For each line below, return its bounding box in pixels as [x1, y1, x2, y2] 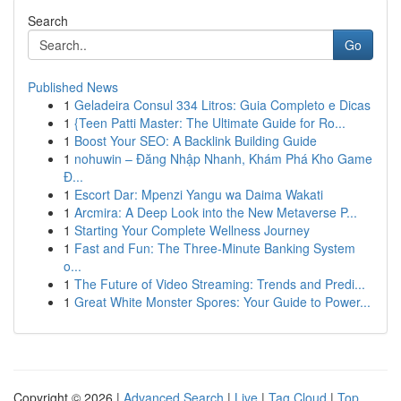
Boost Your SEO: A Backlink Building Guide [74, 132, 317, 149]
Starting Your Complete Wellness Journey [74, 221, 310, 239]
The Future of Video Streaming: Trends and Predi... [74, 275, 365, 293]
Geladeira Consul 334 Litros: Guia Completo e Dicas [74, 96, 371, 114]
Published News [28, 78, 118, 96]
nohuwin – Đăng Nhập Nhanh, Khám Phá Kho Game [74, 149, 372, 167]
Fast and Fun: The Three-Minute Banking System [74, 239, 355, 257]
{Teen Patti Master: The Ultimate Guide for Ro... [74, 114, 346, 132]
